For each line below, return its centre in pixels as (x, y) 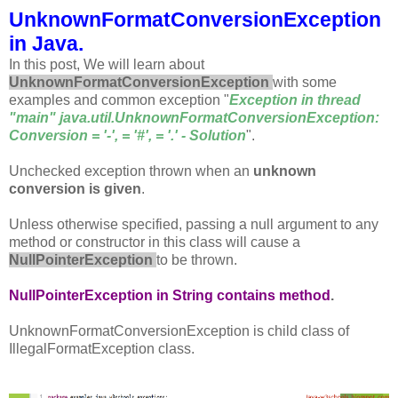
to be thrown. (197, 259)
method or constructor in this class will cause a (155, 242)
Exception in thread (295, 99)
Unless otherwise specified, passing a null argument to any (194, 224)
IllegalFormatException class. (102, 348)
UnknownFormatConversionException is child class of (179, 330)
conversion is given (75, 188)
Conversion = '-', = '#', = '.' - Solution (127, 135)
